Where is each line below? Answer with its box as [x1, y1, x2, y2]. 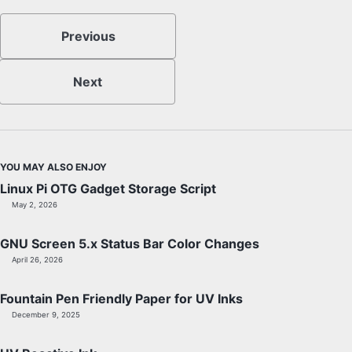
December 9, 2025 [12, 310, 80, 319]
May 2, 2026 [12, 200, 57, 209]
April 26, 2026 [12, 255, 63, 264]
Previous [60, 27, 115, 44]
